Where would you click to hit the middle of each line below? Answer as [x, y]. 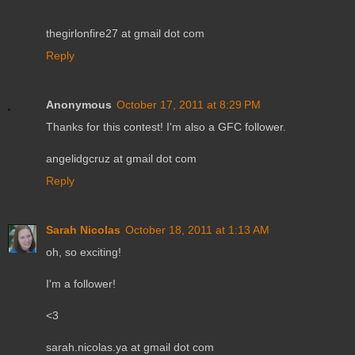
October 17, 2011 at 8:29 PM [189, 104]
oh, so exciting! [84, 252]
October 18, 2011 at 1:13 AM [197, 229]
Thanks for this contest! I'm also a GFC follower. [166, 126]
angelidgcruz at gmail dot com [121, 158]
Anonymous [79, 104]
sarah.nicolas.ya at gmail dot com [130, 347]
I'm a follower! [81, 283]
